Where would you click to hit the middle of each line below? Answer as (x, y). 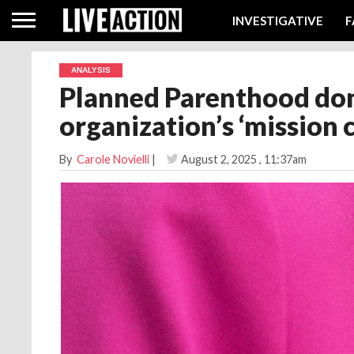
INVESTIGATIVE (278, 20)
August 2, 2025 (219, 159)
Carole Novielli (113, 159)
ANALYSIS (91, 70)
